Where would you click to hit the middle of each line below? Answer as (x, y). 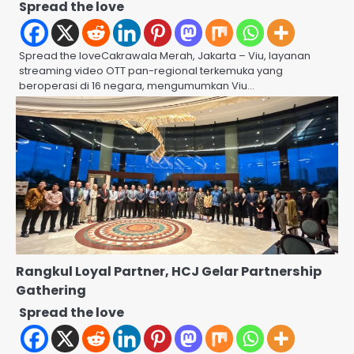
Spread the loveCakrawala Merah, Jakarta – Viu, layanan (165, 55)
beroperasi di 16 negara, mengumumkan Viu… (137, 85)
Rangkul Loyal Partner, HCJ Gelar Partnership (169, 271)
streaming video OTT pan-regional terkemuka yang (151, 70)
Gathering (51, 290)
